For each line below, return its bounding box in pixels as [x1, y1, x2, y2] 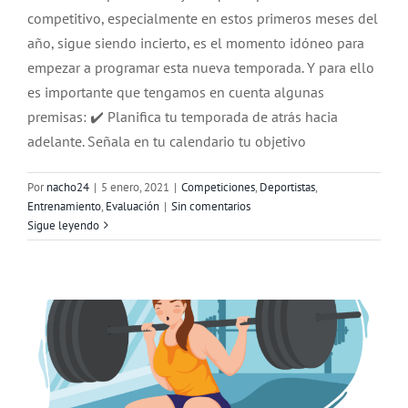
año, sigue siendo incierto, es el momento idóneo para [27, 33, 364, 52]
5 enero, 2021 [101, 178, 169, 195]
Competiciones [181, 178, 255, 195]
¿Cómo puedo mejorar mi [109, 211, 299, 234]
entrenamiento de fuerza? [107, 241, 301, 264]
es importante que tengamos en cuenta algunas [27, 82, 324, 101]
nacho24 [46, 178, 89, 195]
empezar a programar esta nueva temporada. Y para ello [27, 57, 374, 76]
